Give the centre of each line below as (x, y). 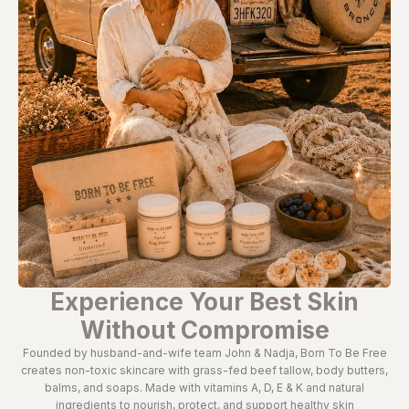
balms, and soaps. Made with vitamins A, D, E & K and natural (204, 387)
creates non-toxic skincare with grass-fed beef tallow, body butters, (204, 370)
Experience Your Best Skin (204, 301)
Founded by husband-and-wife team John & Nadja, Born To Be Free (204, 352)
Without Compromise (204, 330)
